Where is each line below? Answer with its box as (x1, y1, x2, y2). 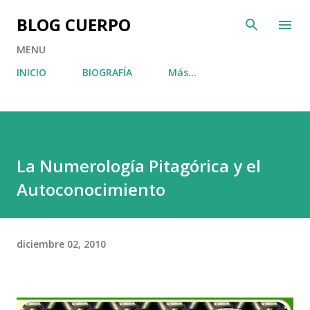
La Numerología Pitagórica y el (17, 154, 261, 177)
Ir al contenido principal (99, 11, 211, 24)
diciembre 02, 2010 (17, 237, 106, 250)
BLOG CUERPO (17, 13, 131, 36)
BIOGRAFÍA (82, 66, 132, 79)
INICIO (17, 66, 46, 79)
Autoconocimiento (17, 178, 165, 201)
